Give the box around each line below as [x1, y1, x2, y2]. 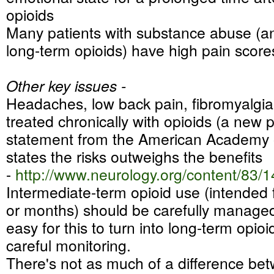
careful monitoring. [6, 234, 131, 256]
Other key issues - [6, 75, 130, 96]
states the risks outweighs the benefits [6, 146, 262, 167]
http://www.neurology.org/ [15, 163, 187, 185]
